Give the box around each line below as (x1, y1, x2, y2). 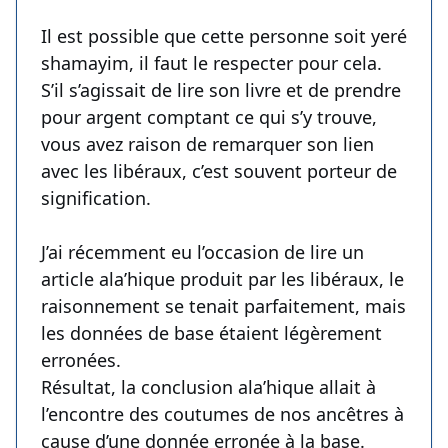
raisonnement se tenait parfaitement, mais (41, 294, 406, 319)
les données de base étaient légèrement (41, 321, 382, 346)
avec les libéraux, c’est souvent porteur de (41, 159, 397, 184)
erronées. (41, 348, 121, 373)
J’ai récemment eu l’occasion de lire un (41, 240, 364, 265)
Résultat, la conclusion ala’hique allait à (41, 375, 376, 400)
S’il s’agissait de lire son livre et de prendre (41, 78, 401, 103)
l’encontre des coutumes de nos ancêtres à (41, 402, 404, 427)
